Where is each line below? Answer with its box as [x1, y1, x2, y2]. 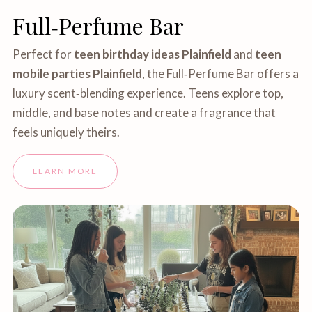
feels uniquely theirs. [13, 125, 120, 139]
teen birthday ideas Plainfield [74, 47, 232, 61]
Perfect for [13, 47, 75, 61]
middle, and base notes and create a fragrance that [13, 105, 276, 120]
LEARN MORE [33, 166, 98, 176]
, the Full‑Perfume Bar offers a [142, 66, 299, 81]
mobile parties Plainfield [13, 66, 143, 81]
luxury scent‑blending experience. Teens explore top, [13, 86, 284, 100]
